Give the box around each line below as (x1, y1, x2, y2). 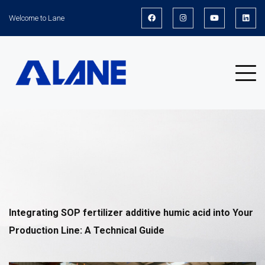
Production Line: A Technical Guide (9, 225, 164, 237)
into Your (211, 207, 253, 219)
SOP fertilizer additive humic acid (59, 207, 211, 219)
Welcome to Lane (9, 13, 64, 22)
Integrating (9, 207, 59, 219)
